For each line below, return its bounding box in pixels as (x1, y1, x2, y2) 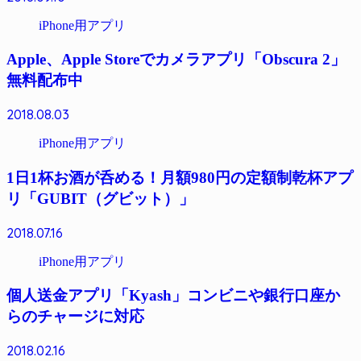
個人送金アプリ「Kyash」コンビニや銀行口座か (6, 287, 340, 305)
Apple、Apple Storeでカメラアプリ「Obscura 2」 (6, 51, 346, 68)
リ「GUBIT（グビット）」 (6, 189, 194, 207)
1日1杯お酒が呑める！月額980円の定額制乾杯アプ (6, 168, 353, 186)
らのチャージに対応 (6, 308, 144, 326)
